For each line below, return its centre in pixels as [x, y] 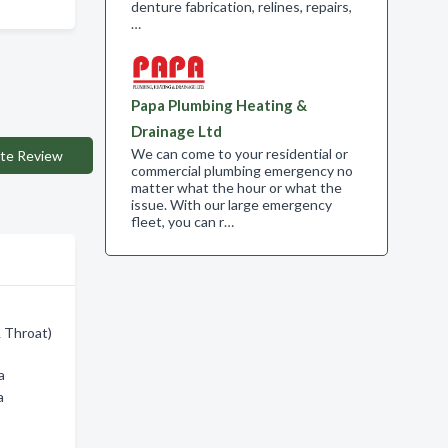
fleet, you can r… [182, 221]
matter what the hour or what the [236, 187]
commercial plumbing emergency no [241, 170]
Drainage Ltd [176, 131]
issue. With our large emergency [231, 204]
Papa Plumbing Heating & [218, 105]
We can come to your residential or [239, 153]
